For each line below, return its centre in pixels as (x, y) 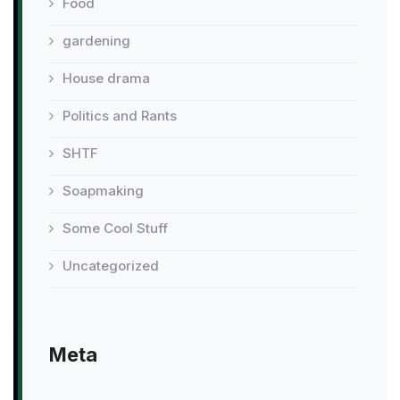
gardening (96, 41)
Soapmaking (103, 191)
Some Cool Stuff (115, 229)
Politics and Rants (120, 116)
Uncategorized (111, 266)
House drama (106, 79)
